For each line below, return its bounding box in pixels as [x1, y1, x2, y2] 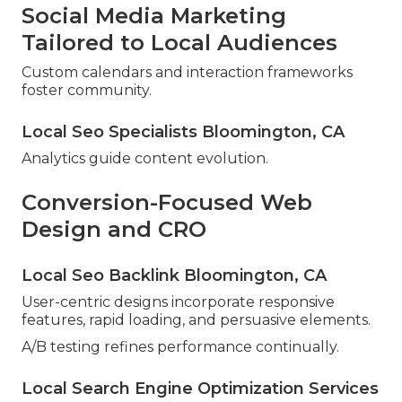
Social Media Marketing [22, 3, 286, 30]
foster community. [22, 82, 152, 100]
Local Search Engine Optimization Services [22, 379, 379, 399]
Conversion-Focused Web [22, 189, 312, 216]
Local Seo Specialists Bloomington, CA [22, 122, 345, 143]
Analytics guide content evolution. [22, 150, 268, 168]
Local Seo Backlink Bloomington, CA [22, 266, 327, 286]
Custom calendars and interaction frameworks [22, 64, 353, 82]
